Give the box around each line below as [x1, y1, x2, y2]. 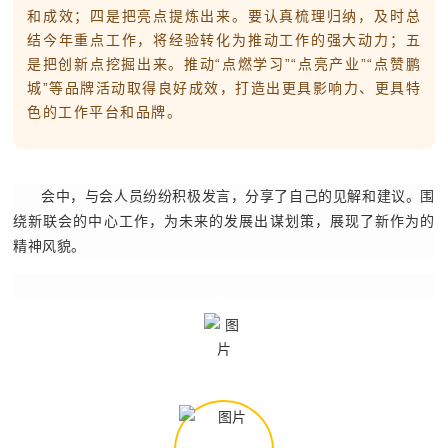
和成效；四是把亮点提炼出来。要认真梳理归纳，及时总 [27, 8, 421, 24]
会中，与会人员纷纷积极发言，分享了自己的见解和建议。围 [41, 189, 435, 204]
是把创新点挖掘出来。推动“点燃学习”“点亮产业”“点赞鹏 [27, 56, 421, 72]
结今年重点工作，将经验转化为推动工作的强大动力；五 [27, 32, 421, 48]
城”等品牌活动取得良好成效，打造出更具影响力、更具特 [27, 80, 421, 96]
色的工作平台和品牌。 [27, 104, 182, 120]
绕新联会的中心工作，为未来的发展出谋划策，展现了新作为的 [13, 214, 435, 229]
